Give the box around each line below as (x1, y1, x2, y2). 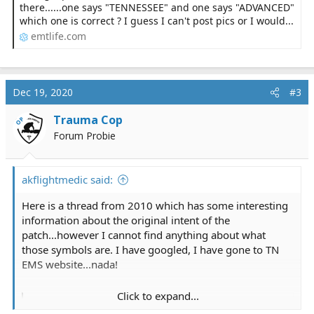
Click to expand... (116, 289, 199, 303)
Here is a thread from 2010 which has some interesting (22, 198, 288, 213)
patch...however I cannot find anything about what (22, 228, 266, 243)
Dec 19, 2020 (13, 86, 73, 100)
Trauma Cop (53, 112, 123, 128)
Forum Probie (53, 129, 116, 143)
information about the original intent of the (22, 213, 230, 228)
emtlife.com (31, 29, 86, 43)
